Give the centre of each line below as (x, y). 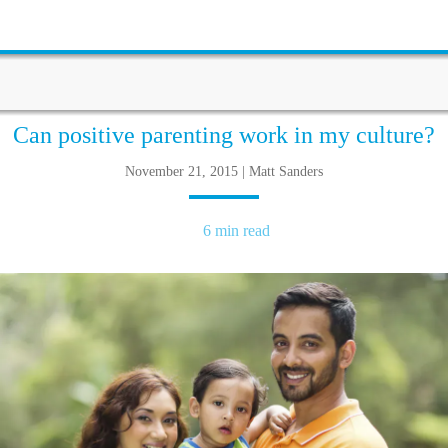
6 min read (236, 230)
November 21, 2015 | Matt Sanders (224, 171)
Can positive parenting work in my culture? (224, 135)
